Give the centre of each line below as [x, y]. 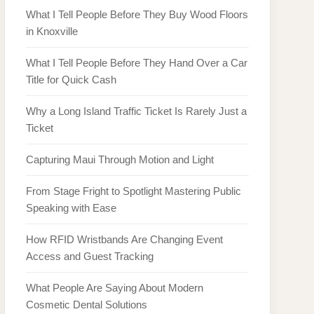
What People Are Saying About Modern [115, 288]
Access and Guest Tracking [90, 256]
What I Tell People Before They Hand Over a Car [137, 63]
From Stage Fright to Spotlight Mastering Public [134, 191]
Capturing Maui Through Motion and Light [120, 159]
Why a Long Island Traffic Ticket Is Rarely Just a [136, 111]
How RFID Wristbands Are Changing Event [124, 239]
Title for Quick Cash [71, 80]
